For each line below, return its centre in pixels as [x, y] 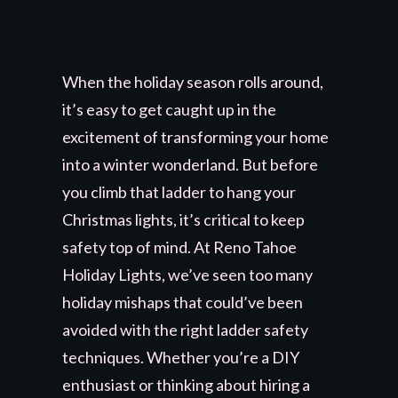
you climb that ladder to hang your [179, 191]
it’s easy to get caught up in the [169, 109]
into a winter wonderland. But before [190, 164]
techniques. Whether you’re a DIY [181, 357]
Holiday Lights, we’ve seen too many [187, 274]
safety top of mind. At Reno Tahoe [179, 247]
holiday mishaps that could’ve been [183, 302]
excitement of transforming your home [195, 136]
